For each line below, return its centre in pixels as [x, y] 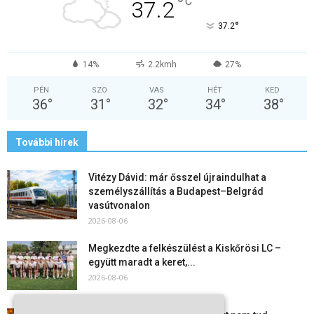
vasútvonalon [119, 205]
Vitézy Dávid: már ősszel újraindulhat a [177, 177]
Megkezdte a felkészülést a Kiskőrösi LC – [185, 248]
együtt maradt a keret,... [142, 262]
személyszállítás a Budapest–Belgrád [176, 191]
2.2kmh [162, 64]
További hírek [47, 142]
